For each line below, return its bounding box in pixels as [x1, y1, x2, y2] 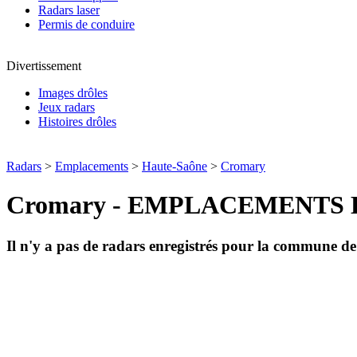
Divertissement [6, 59, 81, 73]
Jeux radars [38, 100, 95, 114]
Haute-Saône [142, 159, 207, 173]
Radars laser [38, 3, 100, 17]
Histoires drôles [38, 115, 116, 128]
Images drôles [38, 86, 108, 100]
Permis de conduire [38, 18, 135, 31]
